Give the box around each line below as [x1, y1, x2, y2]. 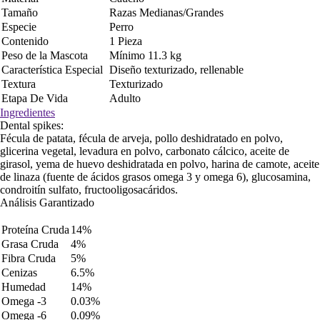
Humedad [1, 281, 46, 293]
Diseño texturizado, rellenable [109, 64, 244, 76]
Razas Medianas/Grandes [109, 6, 224, 19]
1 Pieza [109, 35, 142, 47]
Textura [1, 78, 36, 90]
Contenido [1, 35, 49, 47]
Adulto [109, 92, 141, 104]
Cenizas [1, 266, 37, 279]
